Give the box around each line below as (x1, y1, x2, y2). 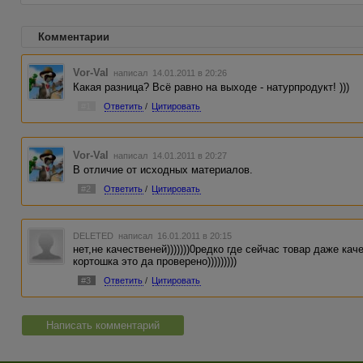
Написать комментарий (46, 318, 160, 331)
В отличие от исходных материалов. (73, 163, 254, 176)
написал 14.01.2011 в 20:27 (111, 150, 228, 160)
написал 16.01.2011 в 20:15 (116, 231, 233, 241)
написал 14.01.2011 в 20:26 (111, 68, 228, 78)
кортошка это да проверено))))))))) (73, 255, 237, 268)
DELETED (73, 231, 117, 241)
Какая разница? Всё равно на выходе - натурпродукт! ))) (73, 81, 350, 93)
